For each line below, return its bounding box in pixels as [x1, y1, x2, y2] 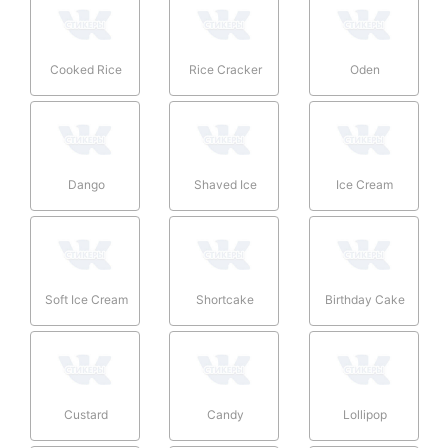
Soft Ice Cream [44, 291, 128, 307]
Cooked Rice [50, 61, 122, 77]
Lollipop [342, 406, 387, 422]
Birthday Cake [324, 291, 405, 307]
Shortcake [196, 291, 255, 307]
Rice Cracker [188, 61, 262, 77]
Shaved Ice [193, 176, 257, 192]
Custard [64, 406, 108, 422]
